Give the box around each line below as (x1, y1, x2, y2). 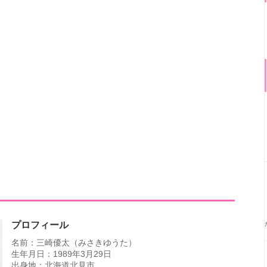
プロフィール (11, 220, 69, 230)
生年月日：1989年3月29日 (11, 249, 111, 259)
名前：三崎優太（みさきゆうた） (11, 238, 136, 247)
